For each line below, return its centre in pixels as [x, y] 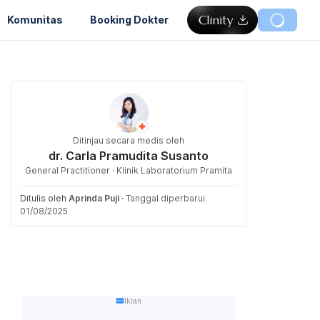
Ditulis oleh [44, 198]
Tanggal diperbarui [165, 198]
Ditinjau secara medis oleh [129, 140]
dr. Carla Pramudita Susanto [129, 156]
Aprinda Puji [94, 198]
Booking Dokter [129, 19]
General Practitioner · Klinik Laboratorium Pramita [129, 170]
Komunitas [35, 19]
